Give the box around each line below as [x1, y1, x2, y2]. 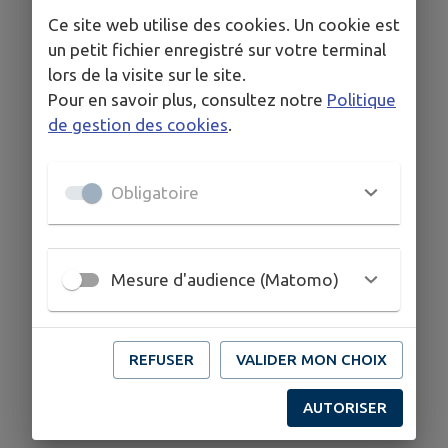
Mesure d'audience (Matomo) [111, 270, 339, 289]
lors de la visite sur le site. [48, 64, 246, 84]
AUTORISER [303, 398, 387, 416]
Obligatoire [111, 183, 199, 202]
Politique [327, 89, 396, 109]
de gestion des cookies [48, 114, 228, 134]
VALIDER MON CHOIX [236, 350, 387, 368]
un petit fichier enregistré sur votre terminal [48, 39, 386, 59]
